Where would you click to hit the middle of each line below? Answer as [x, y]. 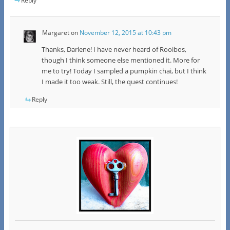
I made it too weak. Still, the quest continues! [109, 81]
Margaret [55, 32]
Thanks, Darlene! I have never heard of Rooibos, [114, 49]
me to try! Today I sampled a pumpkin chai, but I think [124, 71]
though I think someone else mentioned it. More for [120, 60]
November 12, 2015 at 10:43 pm [125, 32]
